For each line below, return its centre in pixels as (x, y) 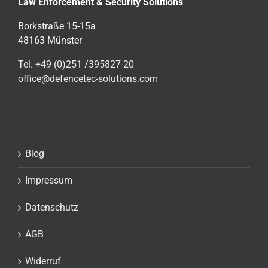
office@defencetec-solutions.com (88, 79)
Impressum (49, 181)
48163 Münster (50, 41)
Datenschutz (52, 208)
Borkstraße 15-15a (57, 26)
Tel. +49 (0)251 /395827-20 (76, 65)
